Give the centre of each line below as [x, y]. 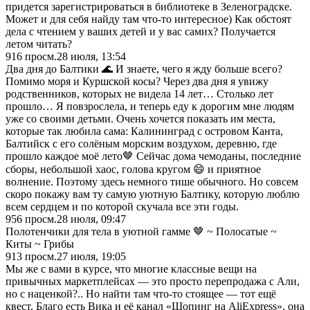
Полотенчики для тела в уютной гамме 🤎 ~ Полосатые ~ [141, 231]
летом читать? [39, 44]
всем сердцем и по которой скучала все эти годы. [122, 206]
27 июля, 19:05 [91, 256]
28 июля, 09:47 [91, 219]
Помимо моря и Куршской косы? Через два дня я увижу [137, 81]
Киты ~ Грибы [40, 244]
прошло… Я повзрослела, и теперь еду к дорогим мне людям [150, 106]
